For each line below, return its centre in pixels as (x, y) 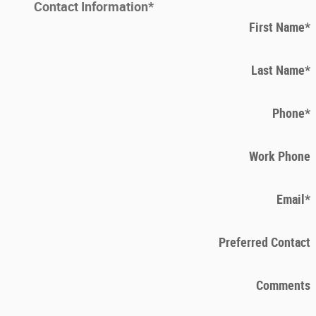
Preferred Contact (265, 243)
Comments (283, 286)
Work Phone (280, 157)
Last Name (278, 71)
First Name (277, 28)
